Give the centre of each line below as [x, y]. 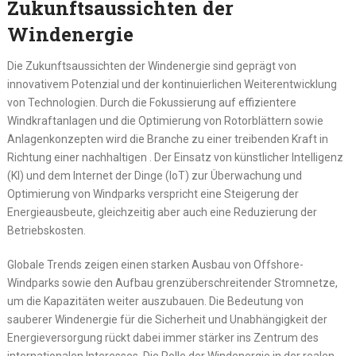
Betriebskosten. [46, 231]
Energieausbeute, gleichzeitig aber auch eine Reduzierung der [162, 213]
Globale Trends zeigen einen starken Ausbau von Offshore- [155, 265]
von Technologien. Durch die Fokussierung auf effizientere [151, 103]
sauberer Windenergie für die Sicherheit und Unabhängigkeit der [167, 320]
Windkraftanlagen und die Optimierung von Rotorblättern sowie [165, 121]
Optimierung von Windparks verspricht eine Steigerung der [153, 194]
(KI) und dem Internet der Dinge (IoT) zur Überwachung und [154, 176]
